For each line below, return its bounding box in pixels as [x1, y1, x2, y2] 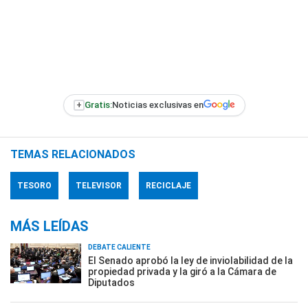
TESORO [17, 180, 52, 190]
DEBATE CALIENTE [88, 243, 151, 251]
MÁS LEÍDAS [10, 217, 89, 234]
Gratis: [84, 100, 112, 111]
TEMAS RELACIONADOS [10, 147, 135, 161]
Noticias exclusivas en [111, 100, 203, 111]
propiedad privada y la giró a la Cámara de [88, 265, 276, 277]
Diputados [88, 276, 135, 288]
